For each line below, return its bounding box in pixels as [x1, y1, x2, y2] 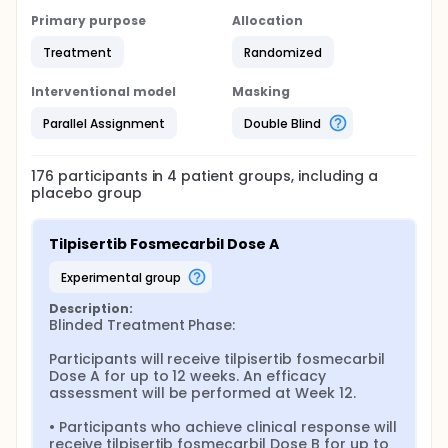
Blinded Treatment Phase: [49, 315, 236, 335]
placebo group [31, 183, 142, 203]
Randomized [244, 43, 322, 61]
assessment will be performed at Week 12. [49, 383, 356, 403]
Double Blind [244, 114, 321, 132]
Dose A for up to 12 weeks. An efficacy [49, 366, 326, 386]
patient [177, 166, 235, 186]
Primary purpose [31, 12, 146, 29]
